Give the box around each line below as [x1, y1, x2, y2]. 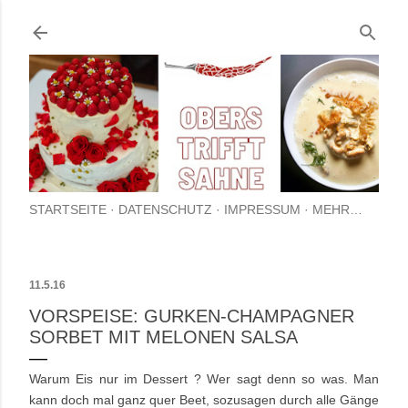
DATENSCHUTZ [118, 202, 212, 218]
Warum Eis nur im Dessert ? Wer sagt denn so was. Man [29, 372, 379, 387]
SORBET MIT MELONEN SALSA [29, 327, 298, 348]
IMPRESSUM [224, 202, 301, 218]
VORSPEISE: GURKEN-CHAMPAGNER [29, 306, 354, 327]
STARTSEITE [29, 202, 107, 218]
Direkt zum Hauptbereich [104, 13, 304, 33]
